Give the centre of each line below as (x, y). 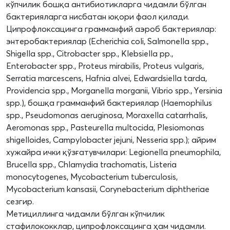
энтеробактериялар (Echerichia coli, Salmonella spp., (107, 41)
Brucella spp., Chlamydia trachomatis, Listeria (91, 165)
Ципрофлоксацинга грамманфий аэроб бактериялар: (111, 29)
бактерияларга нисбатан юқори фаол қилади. (98, 17)
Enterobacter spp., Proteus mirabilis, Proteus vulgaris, (105, 66)
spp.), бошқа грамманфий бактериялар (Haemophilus (109, 103)
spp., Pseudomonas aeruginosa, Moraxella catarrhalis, (107, 115)
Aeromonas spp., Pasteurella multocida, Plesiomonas (105, 128)
